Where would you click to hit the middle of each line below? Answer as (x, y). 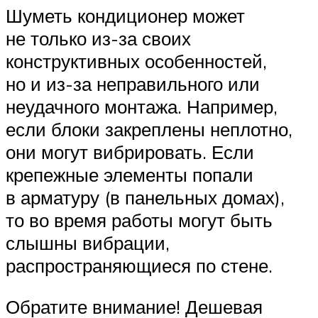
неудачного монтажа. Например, (142, 106)
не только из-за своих (98, 38)
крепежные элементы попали (130, 174)
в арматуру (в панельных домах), (145, 197)
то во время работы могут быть (139, 220)
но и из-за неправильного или (133, 83)
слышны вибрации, (88, 242)
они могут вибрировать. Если (130, 152)
